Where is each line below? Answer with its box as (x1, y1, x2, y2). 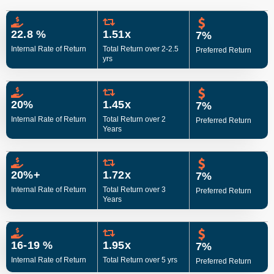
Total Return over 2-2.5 (102, 45, 179, 54)
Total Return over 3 (102, 185, 166, 194)
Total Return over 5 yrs (102, 256, 177, 265)
